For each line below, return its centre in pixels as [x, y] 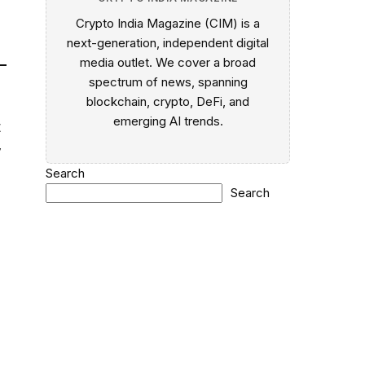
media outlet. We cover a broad [168, 62]
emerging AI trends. [168, 121]
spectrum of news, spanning [168, 81]
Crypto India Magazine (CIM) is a [168, 23]
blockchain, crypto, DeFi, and [168, 101]
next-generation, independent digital [168, 42]
